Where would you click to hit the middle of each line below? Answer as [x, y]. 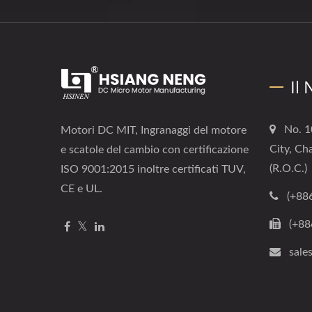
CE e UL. [81, 189]
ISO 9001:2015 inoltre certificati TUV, [153, 170]
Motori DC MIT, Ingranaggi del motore [154, 131]
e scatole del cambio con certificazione [155, 150]
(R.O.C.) [288, 169]
